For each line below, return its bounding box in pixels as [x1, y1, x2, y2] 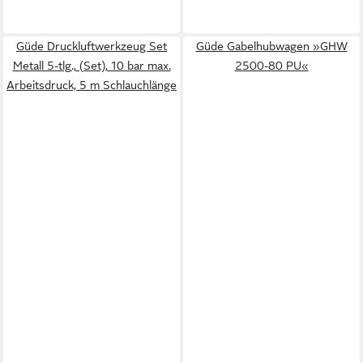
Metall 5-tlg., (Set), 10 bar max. [12, 59, 171, 72]
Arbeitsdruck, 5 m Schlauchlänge [6, 79, 177, 92]
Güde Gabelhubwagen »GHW [195, 40, 348, 53]
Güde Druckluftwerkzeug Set [16, 40, 167, 53]
